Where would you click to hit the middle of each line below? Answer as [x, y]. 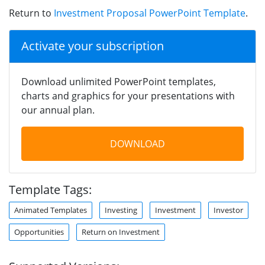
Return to [31, 13]
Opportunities [39, 232]
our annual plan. [58, 110]
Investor [228, 210]
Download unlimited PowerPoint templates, [119, 81]
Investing [121, 210]
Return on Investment [121, 232]
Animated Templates [51, 210]
